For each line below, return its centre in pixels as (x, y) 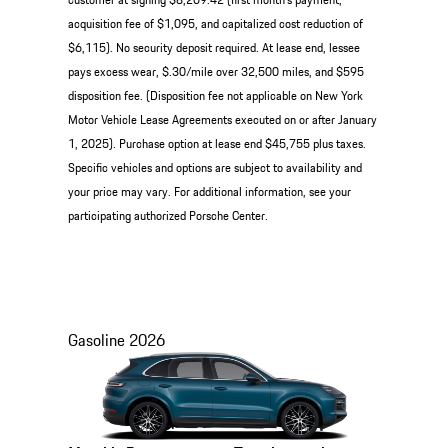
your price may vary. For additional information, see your (209, 192)
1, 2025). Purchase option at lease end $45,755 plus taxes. (216, 144)
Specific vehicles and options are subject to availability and (214, 168)
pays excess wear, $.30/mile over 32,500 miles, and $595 (215, 72)
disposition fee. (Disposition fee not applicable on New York (215, 96)
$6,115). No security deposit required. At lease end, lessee (213, 48)
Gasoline (96, 339)
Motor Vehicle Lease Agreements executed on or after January (222, 120)
